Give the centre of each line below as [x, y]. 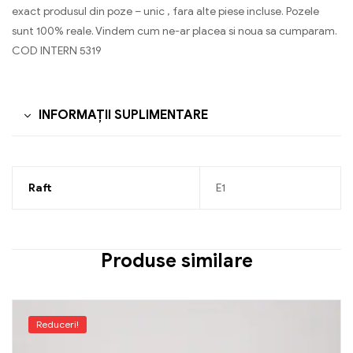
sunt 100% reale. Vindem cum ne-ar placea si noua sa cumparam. [175, 31]
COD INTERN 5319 [57, 50]
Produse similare [176, 261]
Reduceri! [58, 324]
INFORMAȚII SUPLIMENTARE [123, 115]
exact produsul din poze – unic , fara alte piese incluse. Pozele [165, 11]
